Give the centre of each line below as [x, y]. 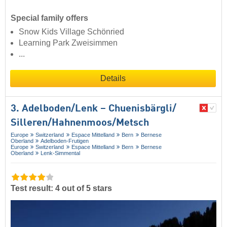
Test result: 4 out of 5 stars [61, 188]
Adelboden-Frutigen [65, 141]
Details [113, 79]
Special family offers [49, 18]
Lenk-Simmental [61, 153]
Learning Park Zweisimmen [68, 43]
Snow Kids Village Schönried [71, 32]
